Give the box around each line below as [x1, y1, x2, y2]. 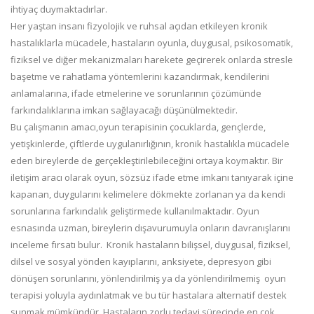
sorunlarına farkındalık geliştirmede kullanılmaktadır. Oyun [11, 205, 259, 217]
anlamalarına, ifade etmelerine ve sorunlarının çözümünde [11, 87, 261, 100]
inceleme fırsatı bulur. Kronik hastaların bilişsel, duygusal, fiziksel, [11, 238, 290, 251]
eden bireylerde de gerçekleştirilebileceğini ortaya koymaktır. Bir [11, 154, 283, 167]
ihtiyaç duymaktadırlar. [11, 3, 109, 15]
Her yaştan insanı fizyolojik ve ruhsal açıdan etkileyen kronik [11, 20, 268, 32]
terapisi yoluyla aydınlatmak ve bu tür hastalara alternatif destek [11, 289, 287, 301]
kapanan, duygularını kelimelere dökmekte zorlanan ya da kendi [11, 188, 285, 200]
